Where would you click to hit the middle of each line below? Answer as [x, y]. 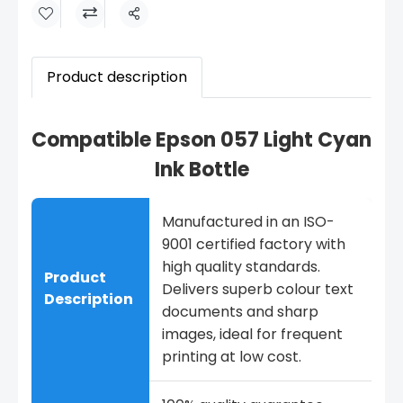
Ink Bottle [201, 170]
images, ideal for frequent [252, 334]
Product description [117, 77]
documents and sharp [240, 312]
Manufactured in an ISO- [248, 222]
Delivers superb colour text [258, 289]
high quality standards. [241, 267]
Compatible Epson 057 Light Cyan [201, 140]
